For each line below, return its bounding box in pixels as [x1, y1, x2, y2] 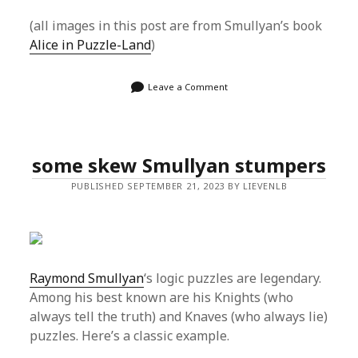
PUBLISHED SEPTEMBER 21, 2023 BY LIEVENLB [70, 180, 288, 193]
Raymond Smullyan [30, 269, 145, 288]
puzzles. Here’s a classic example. [30, 327, 230, 345]
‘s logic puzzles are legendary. [144, 269, 322, 288]
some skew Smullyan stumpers [32, 152, 326, 179]
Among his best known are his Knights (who [30, 288, 294, 307]
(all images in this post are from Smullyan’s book [30, 17, 323, 35]
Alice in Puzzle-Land [30, 36, 152, 54]
